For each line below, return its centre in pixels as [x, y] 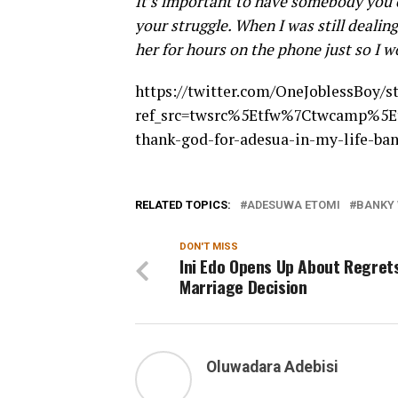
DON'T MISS [209, 246]
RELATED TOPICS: [183, 204]
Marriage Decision [243, 286]
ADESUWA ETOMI [294, 204]
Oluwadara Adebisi [272, 366]
